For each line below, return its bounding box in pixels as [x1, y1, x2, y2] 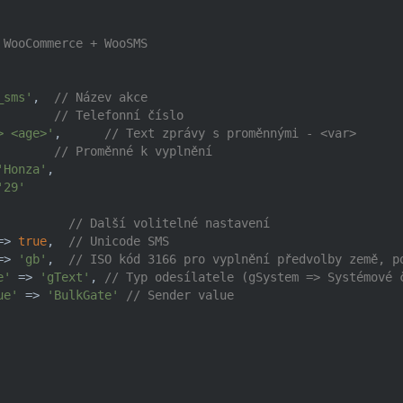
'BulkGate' [47, 288, 119, 302]
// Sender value [126, 288, 234, 302]
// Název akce [54, 90, 148, 104]
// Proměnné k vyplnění [54, 144, 212, 158]
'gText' [40, 270, 90, 284]
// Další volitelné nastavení [68, 216, 270, 230]
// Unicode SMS [68, 234, 169, 248]
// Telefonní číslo [54, 108, 184, 122]
